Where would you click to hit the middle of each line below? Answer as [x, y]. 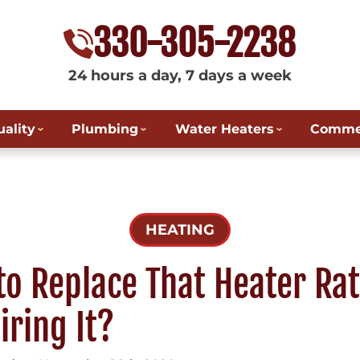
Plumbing [105, 129]
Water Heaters [224, 129]
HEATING [180, 230]
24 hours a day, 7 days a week [180, 75]
